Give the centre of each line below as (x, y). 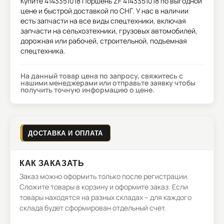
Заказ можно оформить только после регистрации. (104, 176)
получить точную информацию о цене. (87, 90)
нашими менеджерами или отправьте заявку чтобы (108, 83)
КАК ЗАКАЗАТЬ (52, 163)
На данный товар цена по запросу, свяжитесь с (102, 76)
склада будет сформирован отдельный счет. (93, 208)
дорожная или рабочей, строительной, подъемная (104, 41)
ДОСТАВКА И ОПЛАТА (66, 133)
